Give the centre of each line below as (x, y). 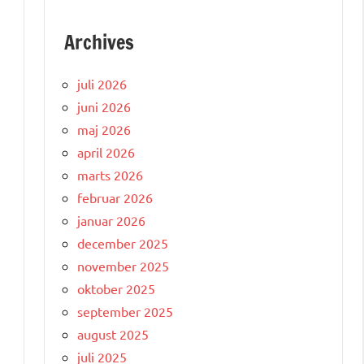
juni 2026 (104, 106)
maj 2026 (104, 129)
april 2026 (106, 152)
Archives (99, 42)
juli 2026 (102, 83)
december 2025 (123, 243)
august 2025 (113, 334)
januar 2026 (111, 220)
